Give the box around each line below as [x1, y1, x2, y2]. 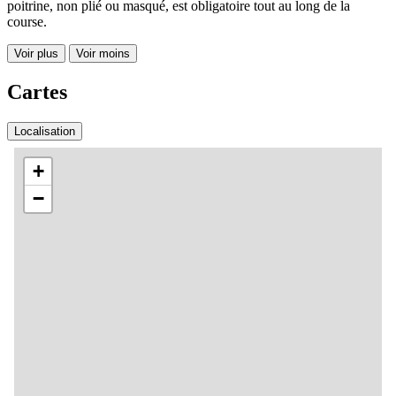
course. [7, 13, 47, 29]
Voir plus [14, 46, 58, 60]
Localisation [14, 124, 75, 138]
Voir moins [76, 46, 130, 60]
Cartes [7, 80, 67, 103]
